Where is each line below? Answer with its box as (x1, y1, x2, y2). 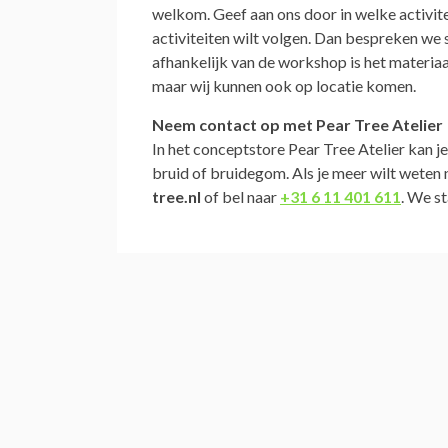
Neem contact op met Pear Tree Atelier (152, 114, 443, 134)
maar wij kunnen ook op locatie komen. (152, 75, 416, 95)
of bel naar (201, 186, 280, 206)
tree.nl (152, 186, 201, 206)
